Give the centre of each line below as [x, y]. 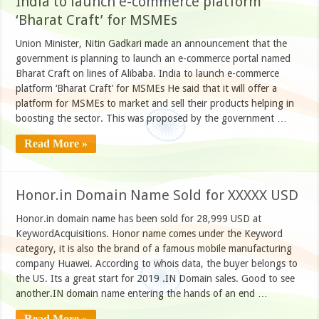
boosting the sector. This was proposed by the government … [152, 118]
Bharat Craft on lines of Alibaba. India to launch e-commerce [148, 73]
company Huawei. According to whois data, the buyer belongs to [157, 263]
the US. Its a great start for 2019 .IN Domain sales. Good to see [156, 278]
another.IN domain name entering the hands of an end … [142, 293]
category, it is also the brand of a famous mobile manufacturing [154, 248]
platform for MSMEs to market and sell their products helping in [155, 103]
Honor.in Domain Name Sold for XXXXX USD [157, 195]
